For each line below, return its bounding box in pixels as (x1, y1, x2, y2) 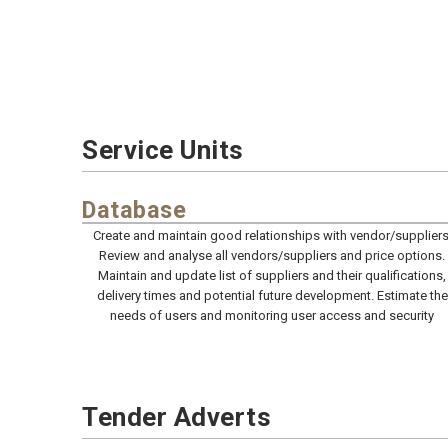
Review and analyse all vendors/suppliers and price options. (99, 247, 445, 263)
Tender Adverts (82, 401, 271, 432)
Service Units (82, 135, 244, 165)
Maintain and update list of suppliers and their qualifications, (98, 267, 446, 283)
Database (82, 196, 186, 224)
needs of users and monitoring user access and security (110, 307, 434, 323)
